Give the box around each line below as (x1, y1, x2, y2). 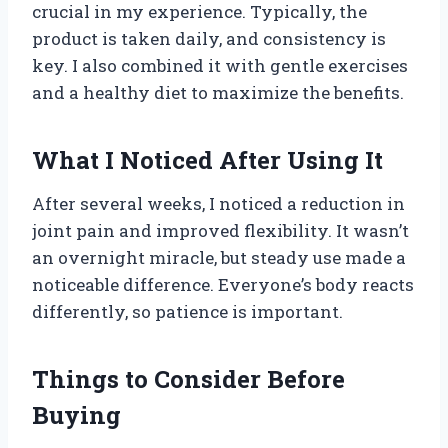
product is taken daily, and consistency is (32, 26, 386, 50)
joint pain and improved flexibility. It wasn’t (32, 218, 409, 242)
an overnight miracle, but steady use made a (32, 245, 406, 269)
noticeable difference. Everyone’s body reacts (32, 272, 414, 296)
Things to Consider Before (32, 362, 345, 395)
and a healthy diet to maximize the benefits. (32, 80, 404, 104)
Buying (32, 398, 121, 431)
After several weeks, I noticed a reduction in (32, 191, 405, 215)
